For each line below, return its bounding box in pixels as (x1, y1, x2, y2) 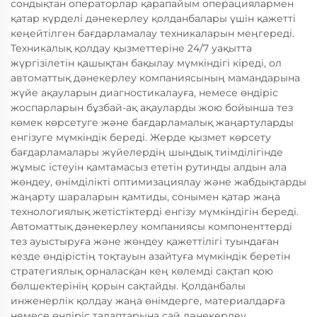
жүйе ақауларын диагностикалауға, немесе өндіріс (11, 86, 278, 99)
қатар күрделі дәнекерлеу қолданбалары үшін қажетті (11, 12, 296, 25)
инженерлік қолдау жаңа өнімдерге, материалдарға (11, 294, 285, 307)
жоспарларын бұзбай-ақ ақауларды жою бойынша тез (11, 101, 293, 114)
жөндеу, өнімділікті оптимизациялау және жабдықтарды (11, 175, 306, 188)
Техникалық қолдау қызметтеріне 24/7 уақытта (11, 42, 252, 54)
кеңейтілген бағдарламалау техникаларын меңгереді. (11, 27, 294, 40)
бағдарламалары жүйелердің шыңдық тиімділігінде (11, 146, 283, 158)
